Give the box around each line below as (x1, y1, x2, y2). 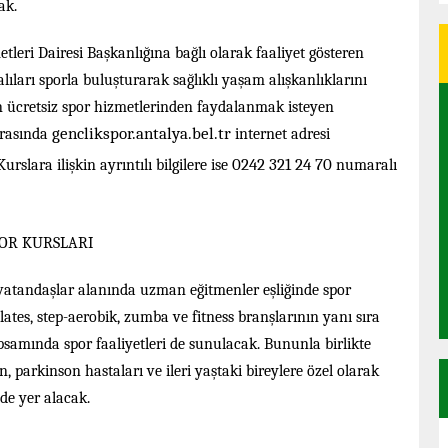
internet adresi (231, 125, 330, 143)
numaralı (336, 156, 397, 174)
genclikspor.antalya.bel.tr (52, 124, 231, 143)
